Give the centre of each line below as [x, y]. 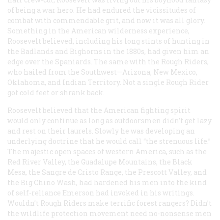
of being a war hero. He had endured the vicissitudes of [102, 10]
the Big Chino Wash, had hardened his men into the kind [107, 182]
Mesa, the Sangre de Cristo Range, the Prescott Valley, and [107, 172]
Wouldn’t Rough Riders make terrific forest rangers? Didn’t [110, 203]
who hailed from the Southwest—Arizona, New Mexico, [102, 72]
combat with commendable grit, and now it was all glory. [106, 20]
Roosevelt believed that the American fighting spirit [99, 110]
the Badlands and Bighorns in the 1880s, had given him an [108, 51]
